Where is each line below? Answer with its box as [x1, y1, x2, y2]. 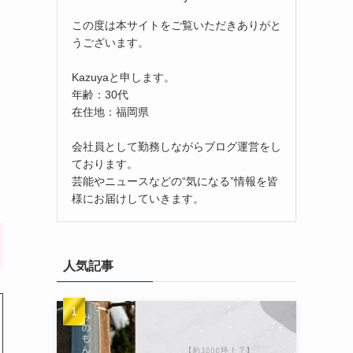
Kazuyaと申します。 [72, 70, 175, 84]
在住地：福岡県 [72, 105, 149, 118]
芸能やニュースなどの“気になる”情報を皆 [72, 174, 278, 188]
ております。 [72, 157, 138, 170]
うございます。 [72, 35, 149, 49]
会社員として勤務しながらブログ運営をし [72, 139, 281, 153]
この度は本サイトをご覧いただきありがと [72, 18, 281, 32]
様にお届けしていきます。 [72, 191, 204, 205]
